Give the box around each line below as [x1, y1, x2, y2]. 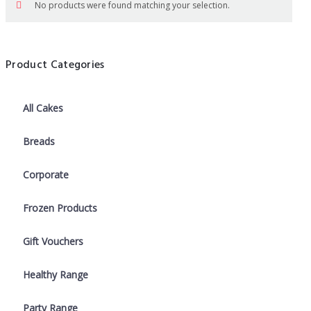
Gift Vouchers [23, 235, 83, 249]
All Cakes [23, 101, 63, 115]
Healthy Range [23, 268, 88, 282]
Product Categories [6, 56, 105, 74]
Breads [23, 135, 55, 149]
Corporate [23, 168, 69, 182]
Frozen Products [23, 201, 97, 215]
